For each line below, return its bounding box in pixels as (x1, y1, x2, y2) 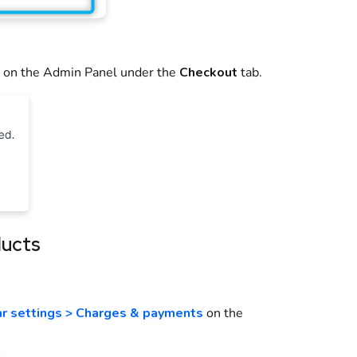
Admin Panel (42, 64, 117, 82)
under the (116, 64, 179, 82)
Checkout (178, 64, 237, 82)
